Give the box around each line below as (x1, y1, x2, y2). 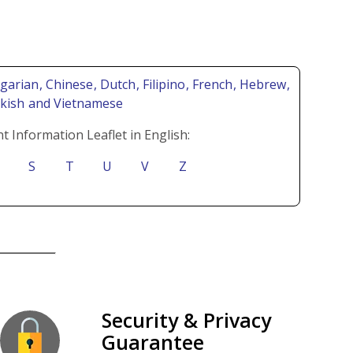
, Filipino (136, 75, 188, 93)
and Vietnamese (24, 94, 123, 112)
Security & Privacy (101, 306, 271, 333)
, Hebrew (233, 75, 289, 93)
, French (186, 75, 236, 93)
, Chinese (39, 75, 96, 93)
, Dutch (94, 75, 139, 93)
